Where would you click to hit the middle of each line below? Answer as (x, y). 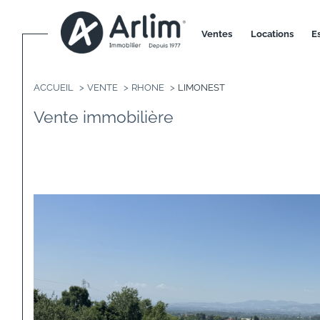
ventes (220, 34)
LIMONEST (201, 87)
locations (275, 34)
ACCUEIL (54, 87)
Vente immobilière (109, 117)
